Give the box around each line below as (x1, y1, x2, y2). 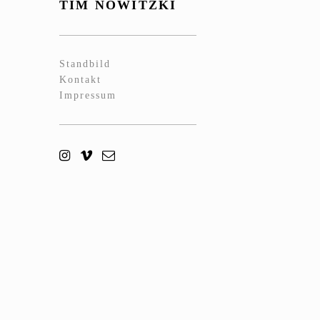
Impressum (59, 90, 116, 101)
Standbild (59, 59, 111, 70)
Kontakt (59, 74, 101, 86)
